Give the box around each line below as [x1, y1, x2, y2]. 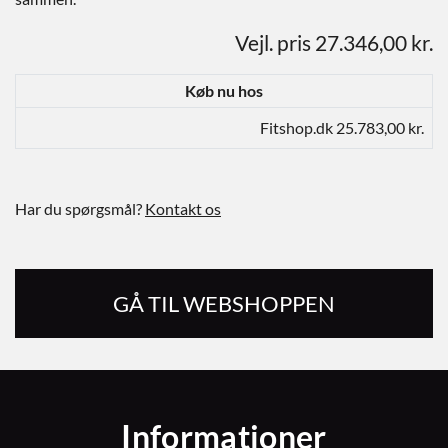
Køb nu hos [185, 81, 263, 100]
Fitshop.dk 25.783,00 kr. [260, 118, 424, 137]
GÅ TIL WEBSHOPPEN [113, 289, 335, 317]
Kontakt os [145, 199, 221, 218]
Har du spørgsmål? [15, 199, 145, 218]
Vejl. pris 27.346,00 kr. [235, 30, 433, 55]
